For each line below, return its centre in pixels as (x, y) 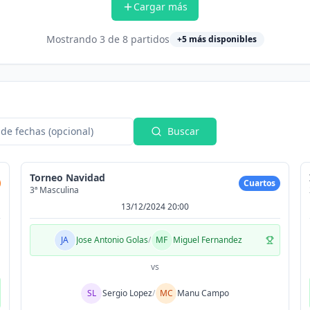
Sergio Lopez (128, 293)
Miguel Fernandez (207, 240)
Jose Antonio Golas (112, 240)
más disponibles (221, 39)
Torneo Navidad (67, 177)
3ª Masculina (54, 190)
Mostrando (73, 39)
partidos (148, 39)
